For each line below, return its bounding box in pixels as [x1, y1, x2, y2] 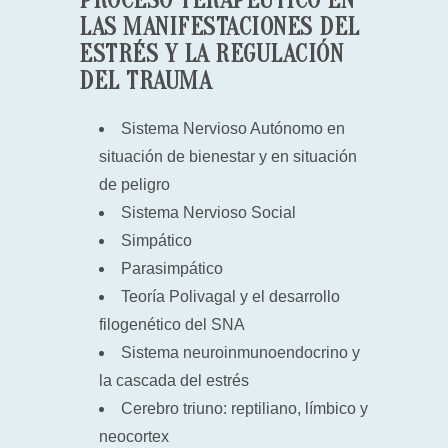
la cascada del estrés [99, 372, 249, 389]
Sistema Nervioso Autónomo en [121, 120, 345, 137]
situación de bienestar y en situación [99, 148, 357, 165]
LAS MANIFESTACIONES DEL [79, 14, 360, 41]
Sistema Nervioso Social [121, 204, 296, 221]
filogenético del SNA [99, 316, 245, 333]
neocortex [99, 428, 169, 445]
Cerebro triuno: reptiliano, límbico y [121, 400, 368, 417]
